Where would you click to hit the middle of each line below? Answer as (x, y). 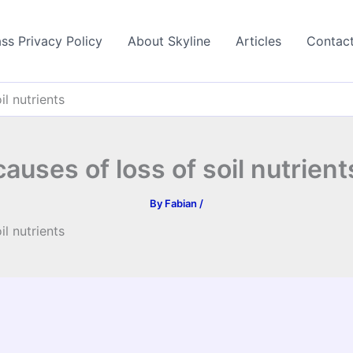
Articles (258, 41)
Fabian (182, 203)
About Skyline (169, 41)
